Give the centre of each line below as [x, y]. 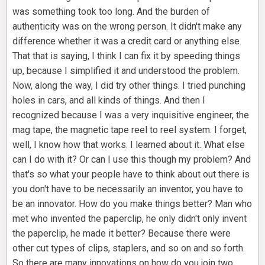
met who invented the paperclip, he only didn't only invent [130, 219]
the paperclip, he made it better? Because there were [122, 234]
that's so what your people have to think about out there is [131, 174]
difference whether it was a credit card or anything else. [127, 41]
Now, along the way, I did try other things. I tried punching [129, 86]
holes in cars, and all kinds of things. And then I [109, 101]
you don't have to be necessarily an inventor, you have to [128, 189]
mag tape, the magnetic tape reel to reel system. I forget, [130, 130]
